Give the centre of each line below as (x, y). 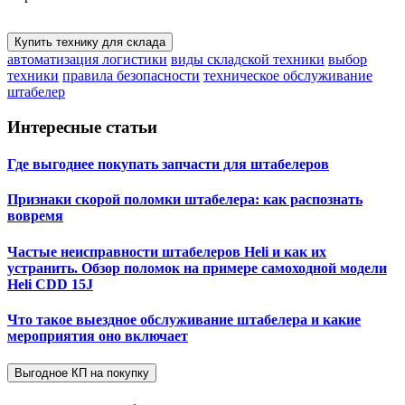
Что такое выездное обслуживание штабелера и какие (184, 319)
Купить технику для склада (90, 42)
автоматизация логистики (87, 59)
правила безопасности (131, 75)
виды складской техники (248, 59)
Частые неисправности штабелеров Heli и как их (167, 251)
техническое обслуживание (288, 75)
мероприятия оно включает (98, 335)
